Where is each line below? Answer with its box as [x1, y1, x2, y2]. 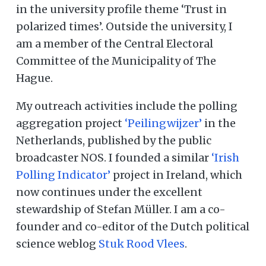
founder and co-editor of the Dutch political [16, 220, 249, 234]
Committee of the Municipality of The [16, 54, 216, 68]
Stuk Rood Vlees [99, 237, 185, 251]
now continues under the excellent [16, 185, 202, 199]
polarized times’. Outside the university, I [16, 20, 233, 34]
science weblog [16, 237, 99, 251]
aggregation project [16, 116, 125, 131]
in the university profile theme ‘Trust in [16, 2, 227, 17]
